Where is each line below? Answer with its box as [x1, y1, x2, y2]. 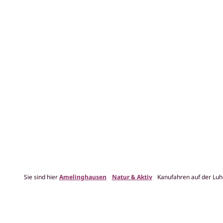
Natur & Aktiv [111, 173, 152, 181]
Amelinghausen [59, 173, 107, 181]
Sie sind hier [24, 173, 59, 181]
